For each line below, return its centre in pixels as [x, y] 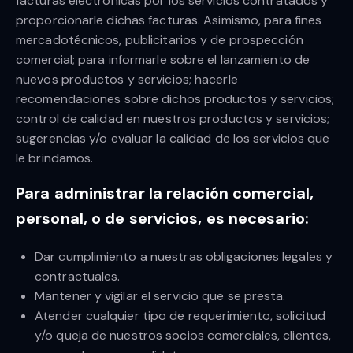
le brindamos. [55, 158]
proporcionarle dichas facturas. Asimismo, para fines [169, 20]
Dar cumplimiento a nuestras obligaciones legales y [184, 257]
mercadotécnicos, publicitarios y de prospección [160, 40]
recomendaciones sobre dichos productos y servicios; [175, 99]
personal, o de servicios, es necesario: [162, 219]
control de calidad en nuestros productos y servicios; [173, 119]
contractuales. [78, 277]
